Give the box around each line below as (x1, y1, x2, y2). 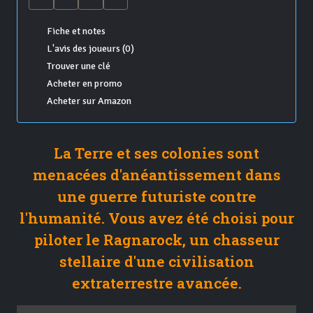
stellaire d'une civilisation (59, 252, 254, 272)
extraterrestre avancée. (71, 273, 242, 293)
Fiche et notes (46, 25, 105, 38)
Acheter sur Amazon (46, 95, 131, 108)
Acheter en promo (46, 78, 122, 90)
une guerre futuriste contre (57, 187, 256, 207)
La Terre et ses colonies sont (54, 143, 259, 163)
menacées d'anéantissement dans (32, 165, 281, 185)
